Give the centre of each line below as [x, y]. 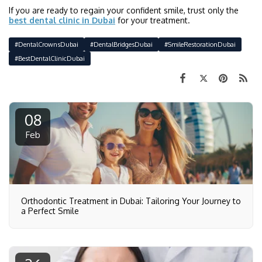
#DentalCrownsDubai [46, 44]
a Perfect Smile [50, 211]
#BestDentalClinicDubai [50, 58]
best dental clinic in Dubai [62, 20]
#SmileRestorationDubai [200, 44]
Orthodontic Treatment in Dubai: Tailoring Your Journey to [131, 201]
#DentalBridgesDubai [121, 44]
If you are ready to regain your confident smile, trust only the [124, 10]
